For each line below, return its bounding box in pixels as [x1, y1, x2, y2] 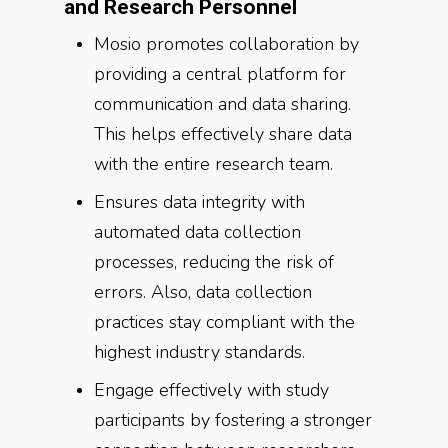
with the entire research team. [94, 152, 333, 176]
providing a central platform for [94, 62, 346, 86]
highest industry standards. [94, 340, 305, 364]
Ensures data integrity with [94, 190, 305, 214]
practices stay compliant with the [94, 310, 355, 334]
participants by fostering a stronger [94, 408, 372, 432]
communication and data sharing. [94, 92, 351, 116]
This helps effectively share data [94, 122, 352, 146]
